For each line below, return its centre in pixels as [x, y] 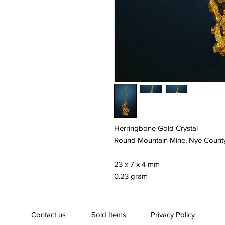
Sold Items [109, 215]
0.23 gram [131, 176]
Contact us [48, 215]
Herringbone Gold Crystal [156, 128]
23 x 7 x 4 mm [137, 164]
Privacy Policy [173, 215]
